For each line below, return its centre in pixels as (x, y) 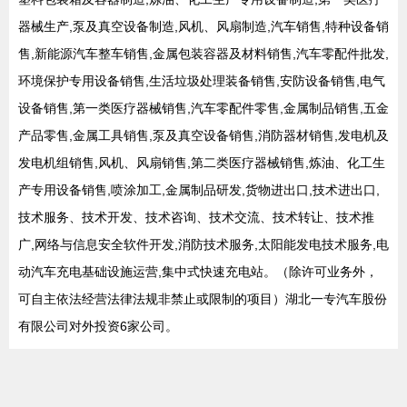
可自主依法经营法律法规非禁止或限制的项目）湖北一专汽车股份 (203, 299)
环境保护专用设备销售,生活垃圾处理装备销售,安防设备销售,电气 (202, 81)
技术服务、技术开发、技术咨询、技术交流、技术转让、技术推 (196, 217)
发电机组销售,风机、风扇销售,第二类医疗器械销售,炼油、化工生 (202, 163)
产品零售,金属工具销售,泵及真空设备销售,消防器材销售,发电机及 (203, 135)
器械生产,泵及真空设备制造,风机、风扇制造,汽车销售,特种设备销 (203, 26)
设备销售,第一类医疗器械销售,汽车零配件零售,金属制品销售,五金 (203, 108)
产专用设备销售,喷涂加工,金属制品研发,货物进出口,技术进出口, (199, 190)
